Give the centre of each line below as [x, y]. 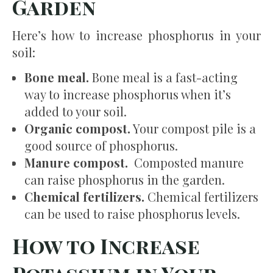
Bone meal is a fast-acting [165, 77]
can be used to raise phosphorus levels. [132, 213]
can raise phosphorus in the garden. [125, 179]
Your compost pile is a [193, 128]
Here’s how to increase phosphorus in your [136, 35]
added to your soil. [76, 111]
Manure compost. [78, 162]
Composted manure [187, 162]
